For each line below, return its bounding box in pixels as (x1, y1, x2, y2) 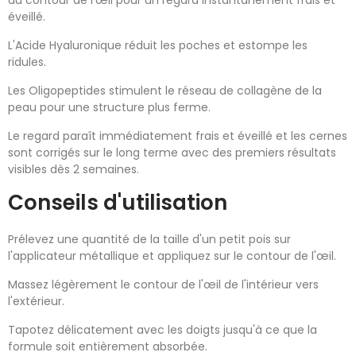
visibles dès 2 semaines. (8, 161, 139, 177)
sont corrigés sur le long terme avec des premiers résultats (8, 144, 336, 161)
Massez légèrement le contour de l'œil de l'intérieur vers (8, 276, 319, 292)
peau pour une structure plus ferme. (8, 99, 211, 115)
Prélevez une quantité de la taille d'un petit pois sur (8, 230, 291, 247)
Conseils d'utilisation (8, 188, 227, 217)
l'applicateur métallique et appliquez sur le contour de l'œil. (8, 247, 336, 264)
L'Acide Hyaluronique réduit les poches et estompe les (8, 37, 308, 53)
